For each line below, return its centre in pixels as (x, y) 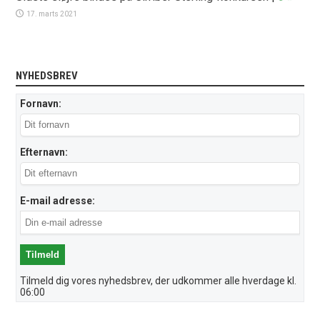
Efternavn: (44, 152)
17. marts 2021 (52, 14)
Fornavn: (41, 103)
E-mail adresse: (58, 200)
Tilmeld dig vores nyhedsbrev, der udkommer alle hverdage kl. (159, 280)
